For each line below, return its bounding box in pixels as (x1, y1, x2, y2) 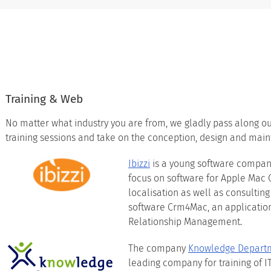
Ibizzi (128, 157, 150, 169)
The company (128, 242, 188, 254)
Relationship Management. (128, 215, 242, 227)
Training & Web (5, 91, 83, 106)
